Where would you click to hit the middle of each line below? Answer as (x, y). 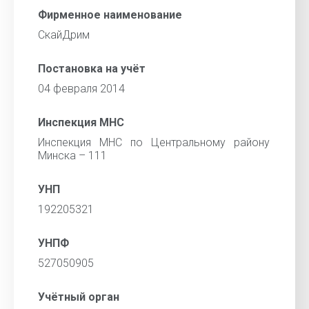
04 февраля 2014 (81, 89)
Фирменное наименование (110, 15)
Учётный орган (79, 297)
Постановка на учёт (92, 69)
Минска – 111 (72, 156)
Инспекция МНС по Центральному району (154, 142)
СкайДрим (64, 35)
